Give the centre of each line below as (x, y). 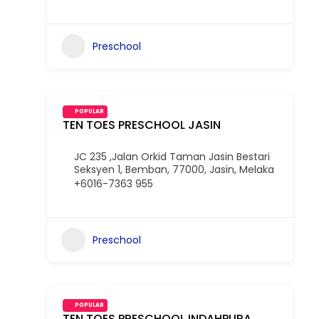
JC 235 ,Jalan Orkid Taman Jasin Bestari (172, 157)
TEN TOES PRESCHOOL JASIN (142, 125)
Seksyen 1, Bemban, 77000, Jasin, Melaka (174, 169)
